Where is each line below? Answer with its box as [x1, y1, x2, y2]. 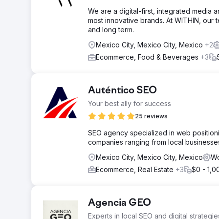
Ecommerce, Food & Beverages [96, 53, 200, 61]
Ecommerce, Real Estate [96, 165, 175, 174]
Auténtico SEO [88, 86, 157, 96]
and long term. [88, 25, 134, 34]
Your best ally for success [88, 99, 171, 108]
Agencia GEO [88, 198, 151, 209]
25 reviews [135, 112, 168, 120]
